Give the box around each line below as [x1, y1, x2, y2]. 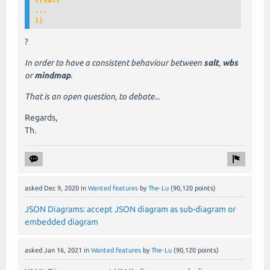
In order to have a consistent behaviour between [25, 58, 204, 68]
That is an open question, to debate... [25, 92, 160, 102]
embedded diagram [25, 217, 98, 227]
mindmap [34, 71, 71, 81]
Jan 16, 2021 [44, 246, 82, 254]
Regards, [25, 113, 57, 123]
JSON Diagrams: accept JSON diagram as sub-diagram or [25, 204, 236, 215]
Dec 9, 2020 [44, 184, 79, 192]
